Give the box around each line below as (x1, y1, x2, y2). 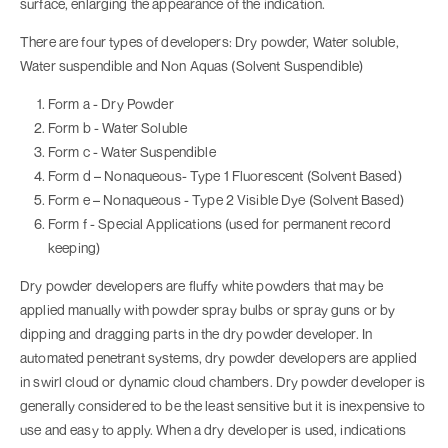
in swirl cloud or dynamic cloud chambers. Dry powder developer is (20, 373, 426, 391)
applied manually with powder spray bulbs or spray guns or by (20, 301, 396, 319)
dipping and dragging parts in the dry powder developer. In (20, 325, 373, 343)
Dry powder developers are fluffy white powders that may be (20, 277, 384, 295)
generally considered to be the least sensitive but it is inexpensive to (20, 397, 425, 415)
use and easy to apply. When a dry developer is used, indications (20, 421, 406, 439)
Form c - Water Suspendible (48, 143, 216, 161)
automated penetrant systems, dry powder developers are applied (20, 349, 417, 367)
